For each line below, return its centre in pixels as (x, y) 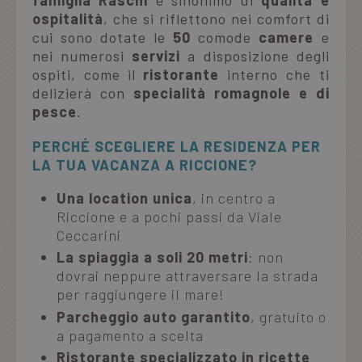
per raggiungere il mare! (141, 295)
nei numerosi (82, 55)
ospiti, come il (84, 74)
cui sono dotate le (103, 37)
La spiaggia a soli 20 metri (152, 257)
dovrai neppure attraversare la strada (187, 276)
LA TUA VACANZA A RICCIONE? (145, 164)
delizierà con (83, 93)
